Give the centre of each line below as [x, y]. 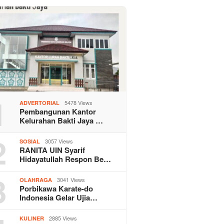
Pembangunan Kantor [58, 111]
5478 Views [79, 102]
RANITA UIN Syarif [52, 150]
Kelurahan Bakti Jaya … [61, 120]
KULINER [32, 218]
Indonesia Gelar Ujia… [59, 197]
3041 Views [71, 179]
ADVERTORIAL [40, 102]
